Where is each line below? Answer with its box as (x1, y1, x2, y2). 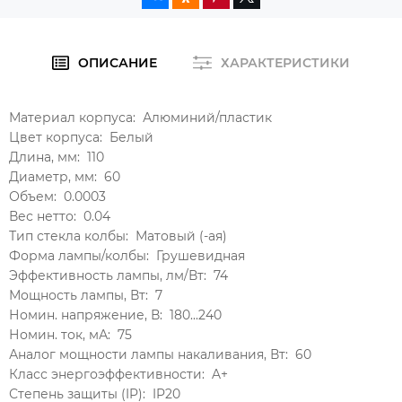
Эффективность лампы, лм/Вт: (9, 267, 206, 284)
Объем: (9, 188, 57, 205)
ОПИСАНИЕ (77, 55, 157, 71)
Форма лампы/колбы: (9, 248, 149, 264)
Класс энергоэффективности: (9, 366, 205, 382)
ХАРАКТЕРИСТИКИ (220, 55, 350, 71)
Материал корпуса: (9, 109, 135, 126)
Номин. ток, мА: (9, 327, 110, 343)
